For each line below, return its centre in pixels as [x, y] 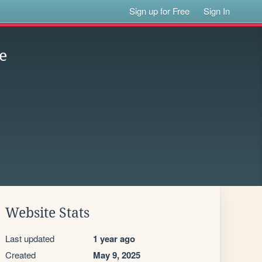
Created [20, 255]
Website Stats [47, 213]
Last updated [30, 238]
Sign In [217, 11]
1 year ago [114, 239]
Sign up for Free [160, 11]
